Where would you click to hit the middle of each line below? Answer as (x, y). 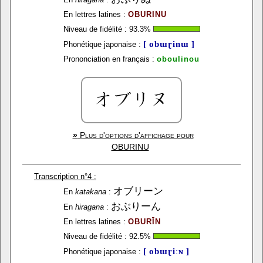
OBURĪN (144, 222)
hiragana (89, 207)
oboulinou (178, 59)
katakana (90, 192)
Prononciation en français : (109, 59)
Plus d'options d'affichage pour (135, 135)
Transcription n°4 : (65, 176)
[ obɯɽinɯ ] (169, 44)
